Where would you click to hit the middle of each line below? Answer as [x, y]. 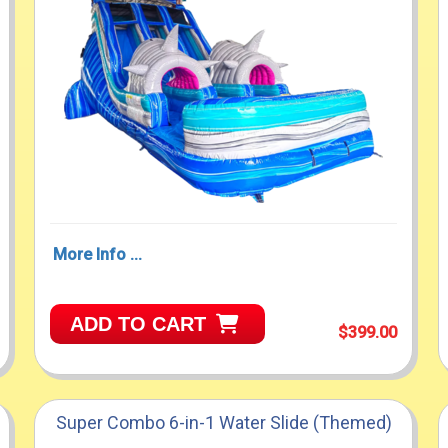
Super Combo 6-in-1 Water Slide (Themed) [223, 423]
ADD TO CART [138, 324]
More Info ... [98, 255]
